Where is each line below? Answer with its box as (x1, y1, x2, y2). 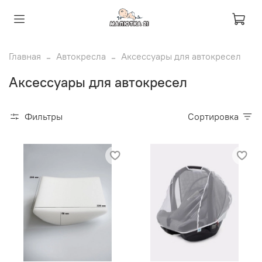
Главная (9, 50, 41, 62)
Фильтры (25, 110, 63, 122)
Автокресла (56, 50, 106, 62)
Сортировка (194, 110, 239, 122)
